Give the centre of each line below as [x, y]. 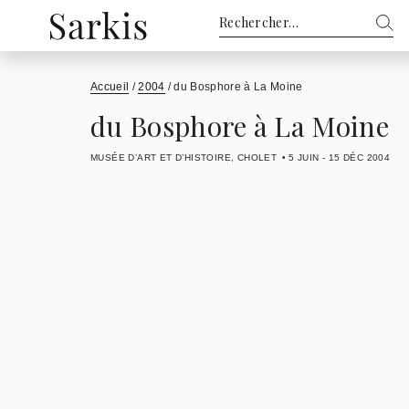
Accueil [110, 87]
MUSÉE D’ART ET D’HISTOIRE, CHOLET [184, 157]
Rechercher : [257, 21]
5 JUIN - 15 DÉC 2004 [340, 157]
